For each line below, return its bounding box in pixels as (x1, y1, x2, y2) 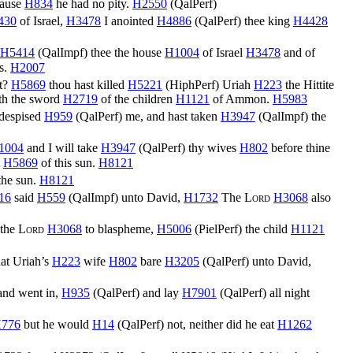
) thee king (237, 14, 293, 28)
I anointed (101, 14, 157, 28)
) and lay (136, 286, 182, 300)
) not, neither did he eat (160, 318, 277, 332)
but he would (20, 318, 92, 332)
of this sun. (38, 155, 98, 169)
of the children (98, 92, 176, 106)
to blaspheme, (82, 222, 157, 236)
